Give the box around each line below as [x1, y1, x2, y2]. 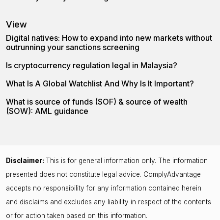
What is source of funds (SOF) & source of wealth [6, 96, 188, 107]
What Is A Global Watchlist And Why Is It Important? [6, 78, 194, 88]
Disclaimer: [6, 156, 46, 165]
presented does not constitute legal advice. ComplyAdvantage [6, 170, 201, 178]
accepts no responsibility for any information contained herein [6, 184, 201, 192]
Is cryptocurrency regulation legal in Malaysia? [6, 60, 177, 70]
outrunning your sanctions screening [6, 42, 139, 52]
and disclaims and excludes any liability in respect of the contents [6, 197, 211, 206]
